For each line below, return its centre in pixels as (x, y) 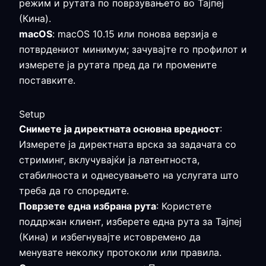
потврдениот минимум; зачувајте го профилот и (133, 49)
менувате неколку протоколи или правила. (120, 252)
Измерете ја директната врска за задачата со (128, 144)
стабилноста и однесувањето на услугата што (129, 175)
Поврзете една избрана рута (88, 206)
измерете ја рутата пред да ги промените (118, 65)
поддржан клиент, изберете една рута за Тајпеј (130, 221)
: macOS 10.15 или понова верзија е (135, 34)
